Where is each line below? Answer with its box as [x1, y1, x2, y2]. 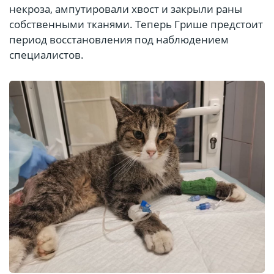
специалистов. [9, 48, 84, 62]
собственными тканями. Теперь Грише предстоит [9, 17, 263, 32]
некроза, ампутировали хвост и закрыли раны [9, 2, 242, 17]
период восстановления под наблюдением [9, 32, 229, 47]
